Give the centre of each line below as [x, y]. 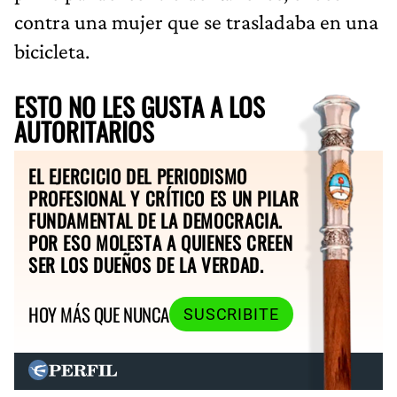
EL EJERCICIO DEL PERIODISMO [138, 175]
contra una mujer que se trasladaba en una [196, 21]
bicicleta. [52, 51]
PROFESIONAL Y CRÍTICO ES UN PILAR [164, 198]
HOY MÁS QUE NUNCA [99, 315]
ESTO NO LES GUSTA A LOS [140, 106]
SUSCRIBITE [231, 314]
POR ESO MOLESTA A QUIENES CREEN [161, 242]
